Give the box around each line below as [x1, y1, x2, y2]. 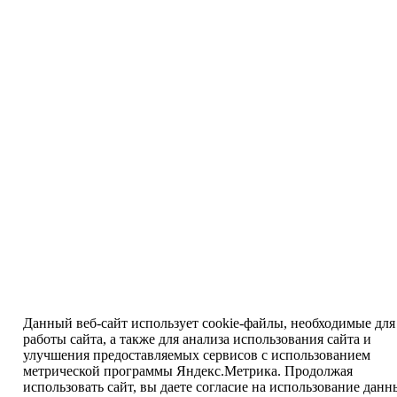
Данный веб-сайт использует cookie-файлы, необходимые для [22, 315, 395, 331]
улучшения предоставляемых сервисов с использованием [22, 347, 370, 362]
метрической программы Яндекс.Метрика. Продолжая [22, 363, 353, 378]
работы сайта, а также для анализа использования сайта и [22, 331, 371, 346]
